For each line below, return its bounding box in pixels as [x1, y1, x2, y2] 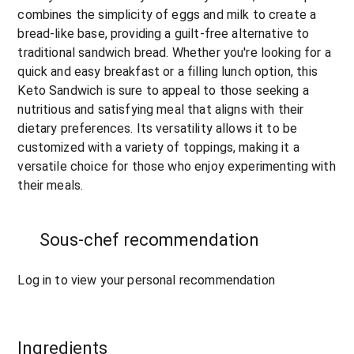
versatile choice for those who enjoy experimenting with [17, 159, 336, 174]
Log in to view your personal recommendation [17, 273, 275, 288]
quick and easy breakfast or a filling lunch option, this [17, 64, 318, 79]
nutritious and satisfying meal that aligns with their [17, 102, 304, 117]
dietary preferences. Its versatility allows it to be [17, 121, 298, 136]
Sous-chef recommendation [40, 230, 260, 250]
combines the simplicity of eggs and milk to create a [17, 7, 317, 22]
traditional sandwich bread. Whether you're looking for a [17, 45, 331, 60]
